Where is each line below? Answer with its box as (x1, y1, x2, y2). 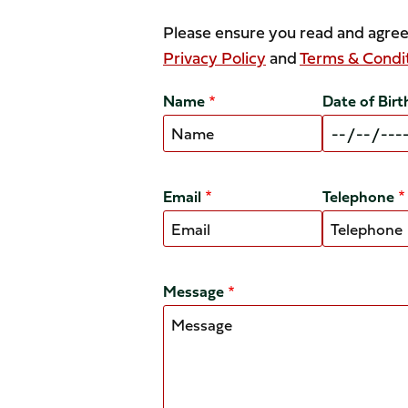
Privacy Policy (163, 46, 266, 71)
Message (163, 280, 224, 303)
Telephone (321, 184, 394, 208)
